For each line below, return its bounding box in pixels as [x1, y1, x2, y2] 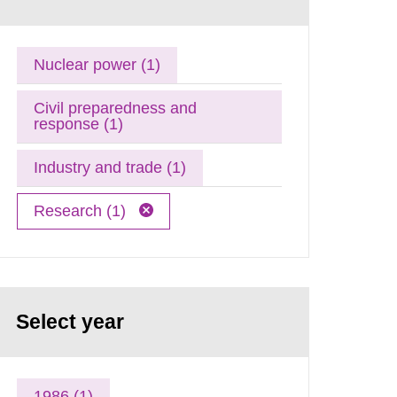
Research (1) [34, 201, 131, 220]
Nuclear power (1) [34, 55, 161, 74]
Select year [16, 310, 125, 333]
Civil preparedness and [34, 98, 198, 117]
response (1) [34, 114, 124, 133]
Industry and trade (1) [34, 158, 187, 176]
